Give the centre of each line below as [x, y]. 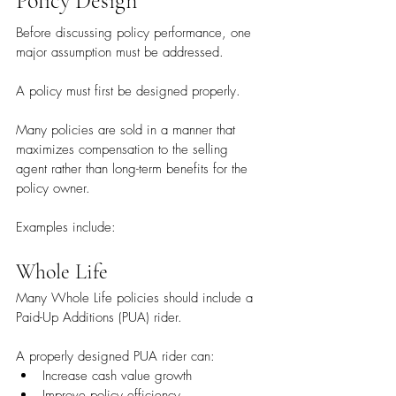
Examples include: [66, 228]
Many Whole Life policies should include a [137, 298]
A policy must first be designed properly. [128, 91]
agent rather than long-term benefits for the [134, 169]
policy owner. [53, 189]
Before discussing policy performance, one [136, 33]
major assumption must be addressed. [120, 53]
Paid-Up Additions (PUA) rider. [99, 318]
